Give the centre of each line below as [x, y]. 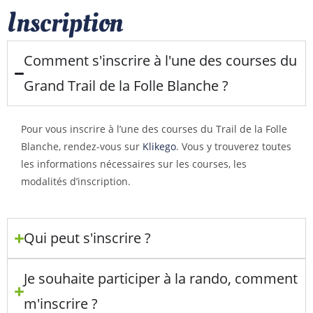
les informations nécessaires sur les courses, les [134, 164]
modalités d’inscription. [76, 181]
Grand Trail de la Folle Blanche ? [126, 86]
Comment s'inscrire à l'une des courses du [161, 60]
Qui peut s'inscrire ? [88, 238]
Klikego [159, 146]
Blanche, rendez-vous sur [82, 146]
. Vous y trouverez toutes [234, 146]
